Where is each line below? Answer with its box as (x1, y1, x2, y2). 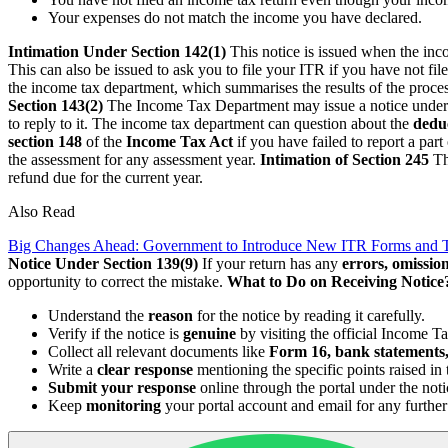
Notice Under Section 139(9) (8, 254, 198, 272)
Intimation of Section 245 (260, 150, 429, 168)
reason (148, 306, 193, 324)
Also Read (8, 202, 75, 220)
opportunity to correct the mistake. (8, 272, 227, 290)
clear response (97, 360, 193, 378)
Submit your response (48, 378, 196, 396)
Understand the (48, 306, 148, 324)
